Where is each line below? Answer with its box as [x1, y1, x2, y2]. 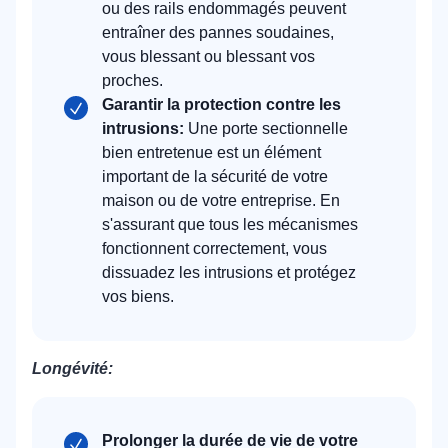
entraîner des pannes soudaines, [102, 23, 334, 41]
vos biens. [102, 287, 174, 305]
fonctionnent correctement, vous [102, 239, 327, 257]
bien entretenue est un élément [102, 143, 321, 161]
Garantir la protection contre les [102, 95, 341, 113]
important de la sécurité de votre [102, 167, 328, 185]
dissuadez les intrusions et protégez [102, 263, 356, 281]
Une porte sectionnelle [188, 119, 348, 137]
